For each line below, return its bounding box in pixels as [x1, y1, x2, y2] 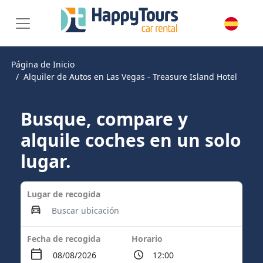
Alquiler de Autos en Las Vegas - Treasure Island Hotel [23, 71, 237, 82]
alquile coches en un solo [21, 128, 241, 152]
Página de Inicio [11, 59, 75, 70]
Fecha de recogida [27, 233, 100, 244]
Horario [131, 233, 163, 244]
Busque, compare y [21, 107, 188, 131]
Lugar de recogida [27, 188, 100, 200]
